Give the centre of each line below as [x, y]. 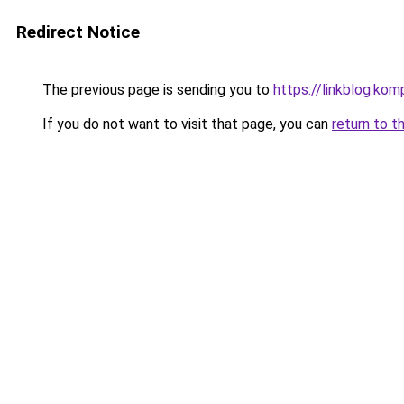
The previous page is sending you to [156, 90]
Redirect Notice [78, 32]
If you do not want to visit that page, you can [185, 124]
